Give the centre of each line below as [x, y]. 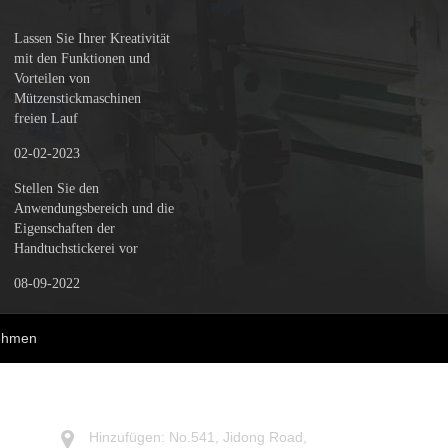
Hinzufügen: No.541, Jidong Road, [198, 436]
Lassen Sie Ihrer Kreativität [92, 38]
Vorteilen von [52, 78]
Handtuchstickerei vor [76, 248]
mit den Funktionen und [82, 58]
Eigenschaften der [65, 228]
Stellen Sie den [57, 188]
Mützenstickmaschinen [78, 98]
